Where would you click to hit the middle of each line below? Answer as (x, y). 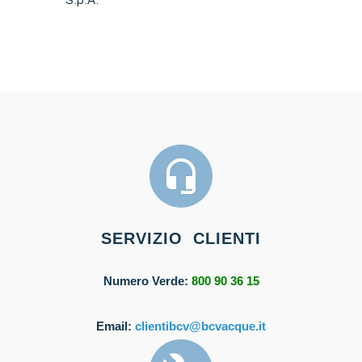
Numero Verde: (147, 280)
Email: (116, 326)
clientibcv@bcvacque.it (200, 326)
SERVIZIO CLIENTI (181, 238)
